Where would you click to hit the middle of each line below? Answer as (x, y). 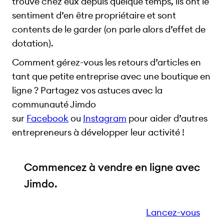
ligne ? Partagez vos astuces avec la (87, 90)
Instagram (105, 118)
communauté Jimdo (54, 104)
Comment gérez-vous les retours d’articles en (106, 62)
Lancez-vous (173, 212)
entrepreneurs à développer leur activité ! (98, 132)
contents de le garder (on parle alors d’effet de (109, 29)
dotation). (33, 43)
